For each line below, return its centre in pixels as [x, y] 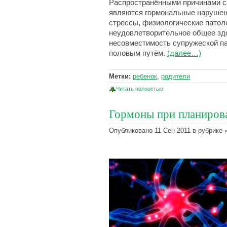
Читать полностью [140, 89]
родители [176, 77]
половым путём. [138, 53]
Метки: [120, 77]
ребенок [145, 77]
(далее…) [184, 53]
